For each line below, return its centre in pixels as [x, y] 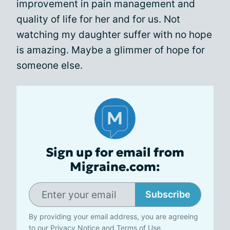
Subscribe [168, 194]
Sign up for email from [115, 152]
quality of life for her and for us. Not [98, 19]
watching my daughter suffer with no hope [114, 35]
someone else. [50, 65]
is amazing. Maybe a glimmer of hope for [111, 50]
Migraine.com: [115, 167]
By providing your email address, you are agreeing [113, 216]
